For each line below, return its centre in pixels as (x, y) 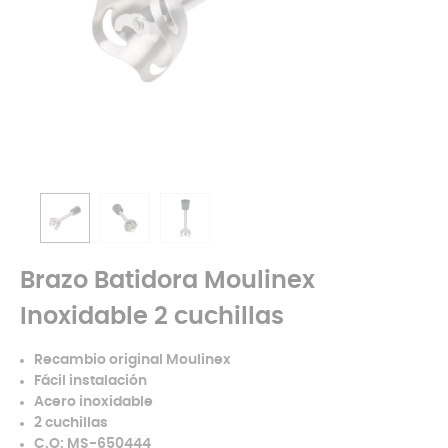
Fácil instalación (90, 381)
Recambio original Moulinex (132, 360)
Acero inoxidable (93, 402)
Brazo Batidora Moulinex (167, 281)
